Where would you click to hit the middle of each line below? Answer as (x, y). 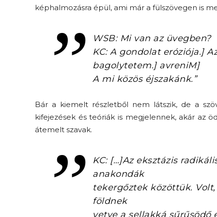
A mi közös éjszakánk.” (145, 79)
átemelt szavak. (63, 129)
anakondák (118, 174)
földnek (110, 201)
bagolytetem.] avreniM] (146, 65)
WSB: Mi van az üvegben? (152, 38)
